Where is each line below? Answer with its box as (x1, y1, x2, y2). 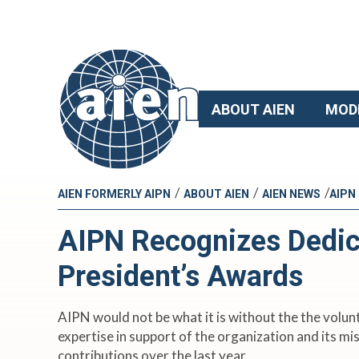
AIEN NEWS (262, 188, 321, 201)
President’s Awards (58, 260, 303, 294)
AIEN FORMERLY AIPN (58, 188, 171, 201)
